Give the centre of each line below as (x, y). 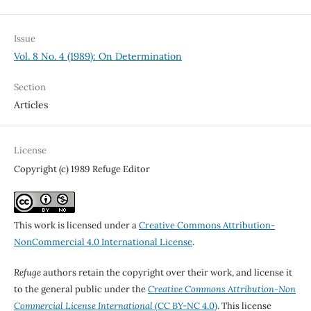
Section (30, 87)
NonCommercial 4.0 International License (103, 242)
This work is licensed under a (76, 226)
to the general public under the (81, 289)
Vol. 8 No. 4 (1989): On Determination (98, 57)
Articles (31, 105)
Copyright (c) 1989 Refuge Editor (82, 169)
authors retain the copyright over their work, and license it (166, 273)
